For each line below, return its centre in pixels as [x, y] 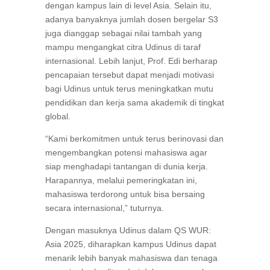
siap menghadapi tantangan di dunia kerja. [126, 167]
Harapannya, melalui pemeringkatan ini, [121, 181]
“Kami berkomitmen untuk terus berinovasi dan [134, 139]
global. [58, 117]
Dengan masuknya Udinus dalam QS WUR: [128, 231]
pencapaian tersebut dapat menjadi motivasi [129, 75]
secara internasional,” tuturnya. [104, 208]
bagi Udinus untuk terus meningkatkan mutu [129, 89]
